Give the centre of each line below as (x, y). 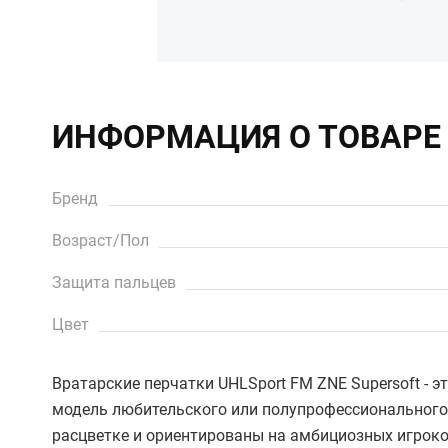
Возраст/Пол (100, 240)
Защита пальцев (114, 282)
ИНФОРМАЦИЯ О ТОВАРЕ (246, 137)
